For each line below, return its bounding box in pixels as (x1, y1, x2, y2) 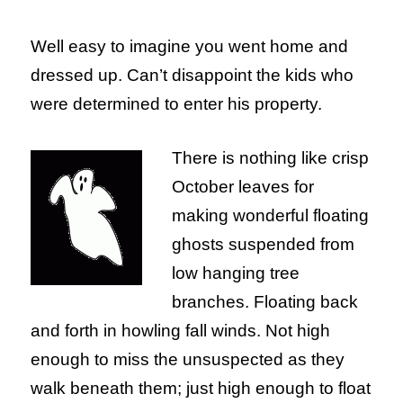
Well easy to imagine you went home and (31, 37, 349, 57)
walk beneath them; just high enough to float (31, 379, 372, 399)
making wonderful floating (172, 206, 370, 226)
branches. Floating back (172, 292, 359, 312)
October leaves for (172, 177, 315, 197)
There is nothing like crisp (172, 148, 370, 168)
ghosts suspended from (172, 235, 355, 255)
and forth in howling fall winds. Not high (31, 321, 331, 341)
